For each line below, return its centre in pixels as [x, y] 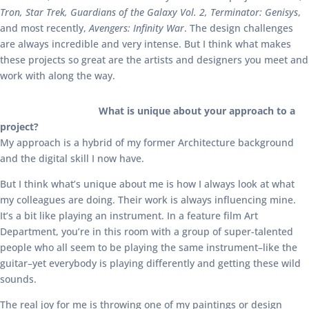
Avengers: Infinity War [137, 28]
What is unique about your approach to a [197, 111]
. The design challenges [239, 28]
